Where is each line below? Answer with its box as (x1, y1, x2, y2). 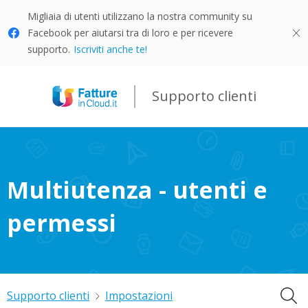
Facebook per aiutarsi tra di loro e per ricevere (27, 26, 233, 39)
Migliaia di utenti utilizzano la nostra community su (27, 10, 252, 23)
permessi (7, 207, 116, 239)
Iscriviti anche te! (74, 43, 147, 56)
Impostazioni (105, 288, 173, 303)
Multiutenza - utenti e (7, 174, 267, 206)
